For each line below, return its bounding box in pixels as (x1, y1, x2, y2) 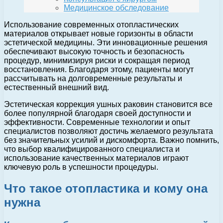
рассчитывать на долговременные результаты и (4, 74, 182, 83)
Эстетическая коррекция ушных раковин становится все (4, 100, 213, 109)
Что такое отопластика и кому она (4, 182, 208, 196)
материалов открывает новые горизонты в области (4, 29, 193, 38)
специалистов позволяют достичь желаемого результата (4, 127, 213, 136)
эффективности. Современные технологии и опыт (4, 118, 190, 127)
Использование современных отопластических (4, 20, 179, 29)
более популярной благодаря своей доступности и (4, 109, 191, 118)
